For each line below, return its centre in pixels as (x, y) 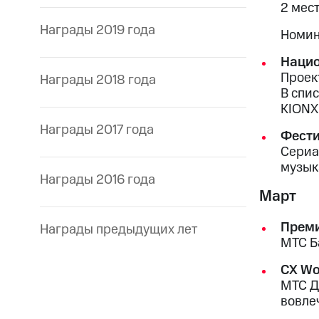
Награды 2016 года (98, 180)
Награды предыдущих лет (119, 230)
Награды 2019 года (98, 31)
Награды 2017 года (97, 130)
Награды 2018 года (98, 80)
